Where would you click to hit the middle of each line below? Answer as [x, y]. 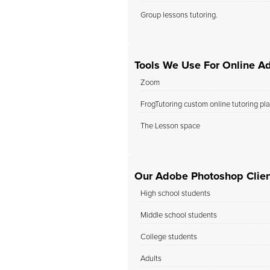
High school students [175, 194]
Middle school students [179, 215]
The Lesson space [170, 126]
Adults [151, 259]
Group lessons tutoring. [179, 15]
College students [169, 237]
